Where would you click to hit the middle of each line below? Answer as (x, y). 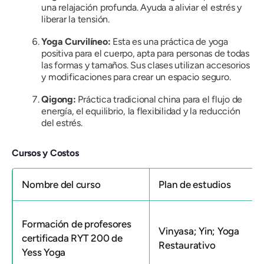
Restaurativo (187, 245)
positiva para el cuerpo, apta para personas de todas (145, 54)
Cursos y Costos (45, 153)
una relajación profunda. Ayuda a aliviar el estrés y (141, 8)
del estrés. (62, 123)
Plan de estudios (195, 184)
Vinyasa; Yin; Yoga (199, 231)
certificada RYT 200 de (72, 238)
